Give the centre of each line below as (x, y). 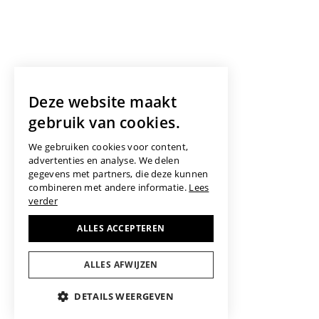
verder (43, 201)
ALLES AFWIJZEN (121, 265)
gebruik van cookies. (104, 122)
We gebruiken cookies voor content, (109, 147)
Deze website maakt (103, 102)
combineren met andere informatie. (108, 187)
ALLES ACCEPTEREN (121, 228)
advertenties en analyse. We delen (104, 160)
